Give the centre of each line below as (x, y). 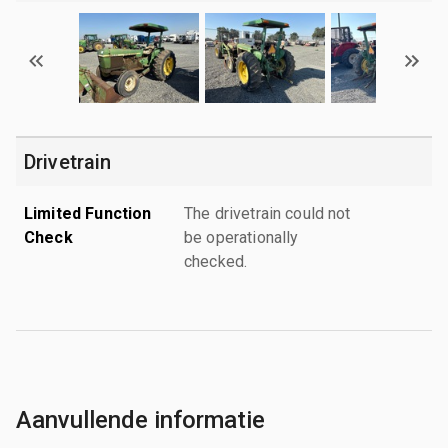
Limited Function (88, 213)
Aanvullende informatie (140, 419)
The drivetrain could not (267, 213)
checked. (216, 261)
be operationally (241, 237)
